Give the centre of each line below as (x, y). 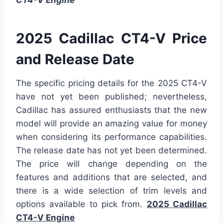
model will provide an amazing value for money (111, 123)
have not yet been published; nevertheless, (111, 96)
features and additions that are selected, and (111, 177)
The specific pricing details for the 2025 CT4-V (111, 83)
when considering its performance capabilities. (111, 137)
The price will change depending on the (111, 164)
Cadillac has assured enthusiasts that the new (111, 110)
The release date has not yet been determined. (111, 150)
